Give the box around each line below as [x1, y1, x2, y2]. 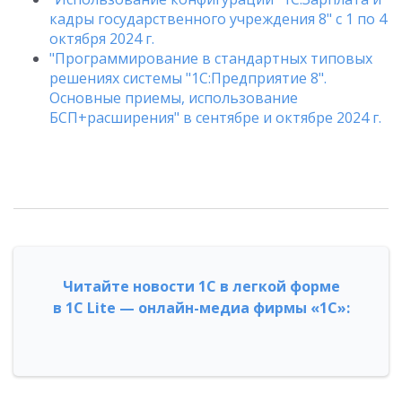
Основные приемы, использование [49, 88, 298, 108]
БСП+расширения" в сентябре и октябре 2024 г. [49, 108, 381, 127]
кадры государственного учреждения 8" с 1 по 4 [49, 9, 387, 29]
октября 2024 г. [49, 29, 154, 48]
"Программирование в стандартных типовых [49, 48, 372, 68]
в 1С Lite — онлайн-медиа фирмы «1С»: [52, 298, 350, 318]
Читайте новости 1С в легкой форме [62, 276, 340, 296]
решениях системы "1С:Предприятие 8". [49, 68, 327, 88]
